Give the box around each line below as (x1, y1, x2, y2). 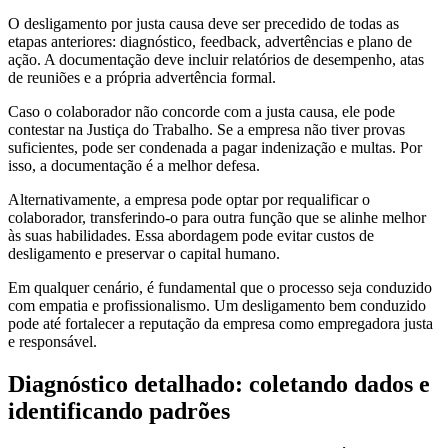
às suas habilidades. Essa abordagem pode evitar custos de (8, 227, 374, 245)
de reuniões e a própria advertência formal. (8, 69, 276, 87)
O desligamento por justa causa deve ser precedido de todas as (8, 15, 399, 33)
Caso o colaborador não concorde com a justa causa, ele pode (8, 103, 395, 121)
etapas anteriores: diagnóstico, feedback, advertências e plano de (8, 33, 412, 51)
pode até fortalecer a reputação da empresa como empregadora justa (8, 315, 433, 333)
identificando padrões (8, 397, 230, 424)
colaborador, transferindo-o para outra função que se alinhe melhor (8, 209, 426, 227)
